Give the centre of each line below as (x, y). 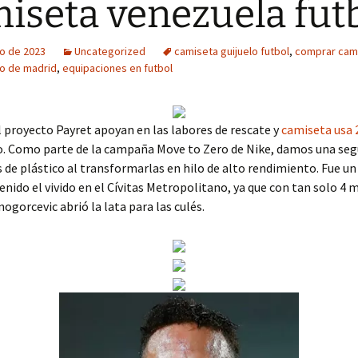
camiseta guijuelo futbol (232, 51)
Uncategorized (110, 51)
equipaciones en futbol (117, 68)
